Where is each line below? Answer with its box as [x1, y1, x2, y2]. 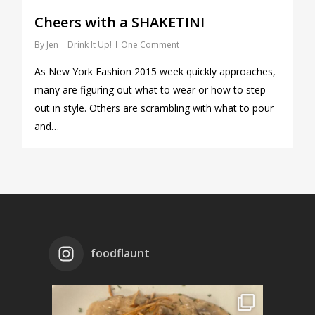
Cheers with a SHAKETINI [34, 12, 205, 32]
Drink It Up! [67, 38, 112, 51]
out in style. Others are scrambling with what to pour [34, 101, 274, 115]
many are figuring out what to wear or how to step [34, 82, 266, 96]
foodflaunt [91, 245, 150, 261]
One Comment [121, 38, 179, 51]
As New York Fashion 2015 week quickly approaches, [34, 64, 276, 78]
